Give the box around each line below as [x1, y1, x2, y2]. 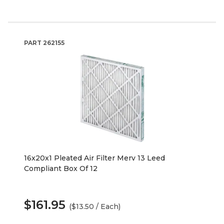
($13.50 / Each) [69, 201, 120, 211]
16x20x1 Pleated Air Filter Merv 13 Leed [24, 153, 165, 162]
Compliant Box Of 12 [24, 163, 97, 173]
